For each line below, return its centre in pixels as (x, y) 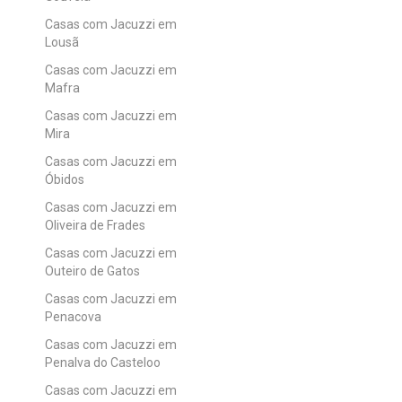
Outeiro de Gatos (92, 271)
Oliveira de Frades (95, 225)
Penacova (73, 316)
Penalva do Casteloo (103, 362)
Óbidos (65, 179)
